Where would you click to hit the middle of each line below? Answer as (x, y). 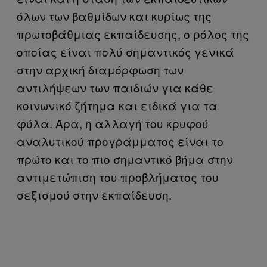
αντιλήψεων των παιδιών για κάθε (115, 87)
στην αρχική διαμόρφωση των (100, 69)
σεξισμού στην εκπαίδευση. (94, 195)
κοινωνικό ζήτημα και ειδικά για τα (117, 105)
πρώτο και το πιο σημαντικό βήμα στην (125, 159)
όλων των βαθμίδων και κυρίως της (114, 16)
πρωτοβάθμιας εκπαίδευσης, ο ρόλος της (133, 34)
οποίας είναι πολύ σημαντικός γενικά (125, 52)
